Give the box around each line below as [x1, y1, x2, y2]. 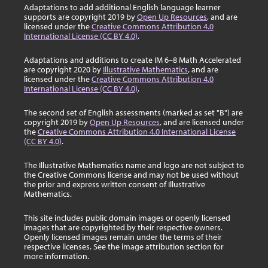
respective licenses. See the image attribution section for [24, 241, 224, 252]
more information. [24, 251, 89, 262]
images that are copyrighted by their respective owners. [24, 222, 223, 233]
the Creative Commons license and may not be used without [24, 169, 239, 181]
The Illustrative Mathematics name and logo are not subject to [24, 160, 244, 171]
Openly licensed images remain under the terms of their [24, 232, 222, 243]
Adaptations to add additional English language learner [24, 2, 221, 13]
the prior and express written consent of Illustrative [24, 179, 205, 190]
